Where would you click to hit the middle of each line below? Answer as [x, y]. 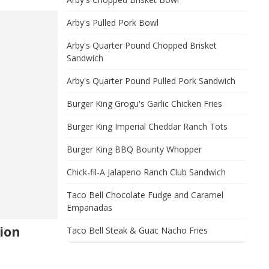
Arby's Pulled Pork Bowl [113, 23]
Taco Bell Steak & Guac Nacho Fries [137, 230]
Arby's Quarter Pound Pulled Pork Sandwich [151, 81]
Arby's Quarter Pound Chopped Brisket [142, 45]
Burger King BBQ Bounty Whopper [134, 149]
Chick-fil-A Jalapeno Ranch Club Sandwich [146, 172]
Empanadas [89, 207]
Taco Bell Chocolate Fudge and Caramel [145, 195]
